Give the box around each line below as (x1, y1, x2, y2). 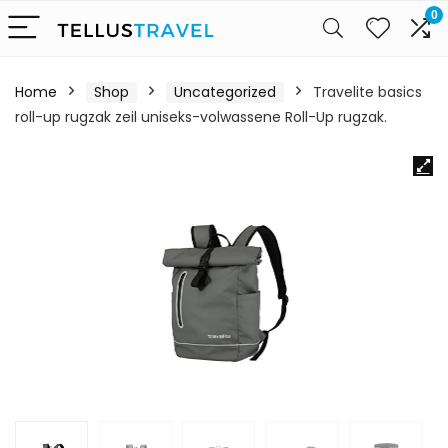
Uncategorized (174, 82, 276, 102)
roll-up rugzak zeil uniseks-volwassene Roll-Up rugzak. (15, 107, 387, 127)
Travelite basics (313, 82, 422, 102)
